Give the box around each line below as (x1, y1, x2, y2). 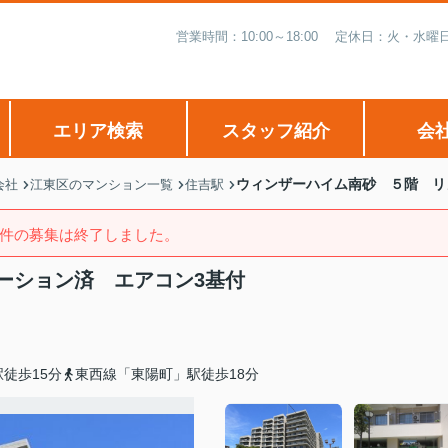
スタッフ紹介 (221, 121, 330, 141)
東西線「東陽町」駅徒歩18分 (75, 366, 259, 382)
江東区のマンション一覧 (30, 177, 173, 192)
